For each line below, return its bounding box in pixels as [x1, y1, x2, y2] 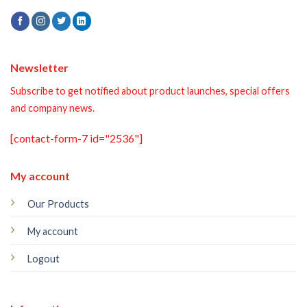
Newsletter [10, 60, 69, 74]
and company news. [10, 101, 95, 114]
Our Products [27, 198, 89, 210]
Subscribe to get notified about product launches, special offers [10, 84, 290, 97]
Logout [27, 253, 60, 265]
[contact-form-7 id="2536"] [10, 132, 143, 145]
